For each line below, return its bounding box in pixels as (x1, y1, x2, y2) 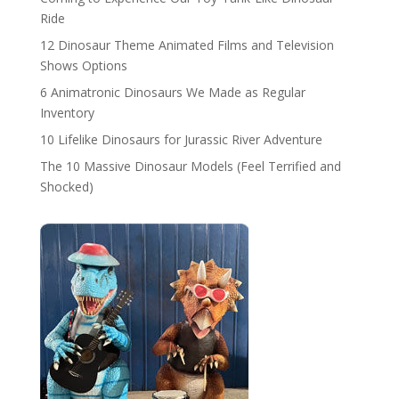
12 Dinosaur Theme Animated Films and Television (39, 37, 334, 54)
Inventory (39, 104, 94, 122)
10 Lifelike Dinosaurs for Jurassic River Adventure (39, 131, 322, 149)
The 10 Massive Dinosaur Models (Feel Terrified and (39, 158, 341, 175)
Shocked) (39, 178, 94, 196)
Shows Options (39, 57, 127, 75)
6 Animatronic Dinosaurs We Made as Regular (39, 84, 305, 102)
